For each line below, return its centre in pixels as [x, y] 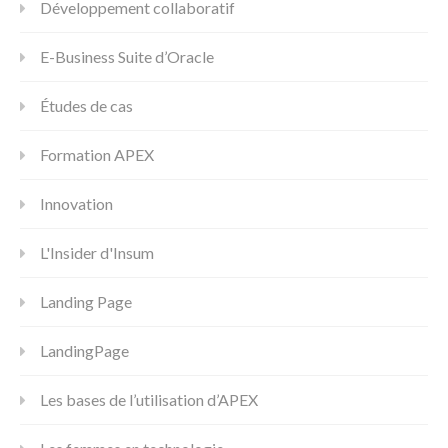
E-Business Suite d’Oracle [127, 56]
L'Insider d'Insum [97, 252]
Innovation [76, 203]
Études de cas [86, 105]
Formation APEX [97, 154]
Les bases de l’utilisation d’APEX [149, 399]
